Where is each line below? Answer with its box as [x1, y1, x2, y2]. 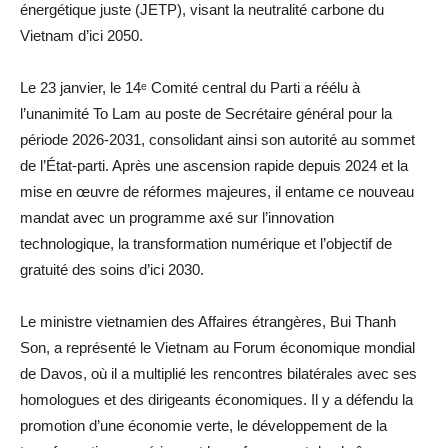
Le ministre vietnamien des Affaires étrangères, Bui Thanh [20, 312, 396, 330]
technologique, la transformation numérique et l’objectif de [20, 234, 392, 252]
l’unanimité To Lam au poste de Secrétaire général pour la [20, 104, 392, 122]
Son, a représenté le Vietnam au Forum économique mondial [20, 338, 415, 356]
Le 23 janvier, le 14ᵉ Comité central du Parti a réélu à [20, 78, 360, 96]
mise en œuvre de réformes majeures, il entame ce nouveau [20, 182, 414, 200]
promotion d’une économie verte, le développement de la [20, 416, 387, 434]
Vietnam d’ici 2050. [20, 26, 143, 44]
